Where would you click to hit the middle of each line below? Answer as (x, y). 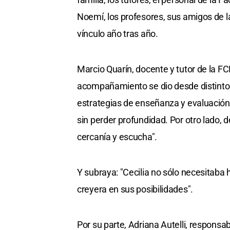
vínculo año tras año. (118, 34)
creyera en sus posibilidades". (135, 189)
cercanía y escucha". (117, 137)
